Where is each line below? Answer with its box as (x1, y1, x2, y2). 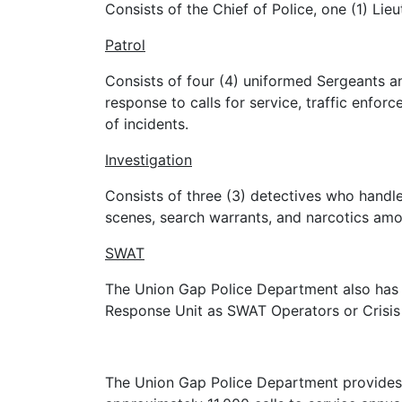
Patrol (105, 35, 145, 54)
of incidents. (105, 114, 188, 133)
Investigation (105, 150, 192, 169)
